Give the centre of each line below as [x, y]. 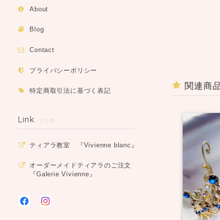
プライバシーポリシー [64, 70]
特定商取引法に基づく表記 [70, 91]
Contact [42, 50]
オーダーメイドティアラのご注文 [81, 165]
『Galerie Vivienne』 [63, 174]
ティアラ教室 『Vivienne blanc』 [84, 145]
